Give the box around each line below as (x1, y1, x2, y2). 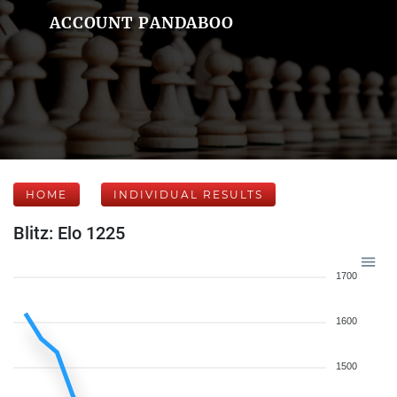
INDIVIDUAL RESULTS (113, 188, 263, 201)
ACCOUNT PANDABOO (49, 12, 234, 33)
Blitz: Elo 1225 (13, 222, 125, 244)
